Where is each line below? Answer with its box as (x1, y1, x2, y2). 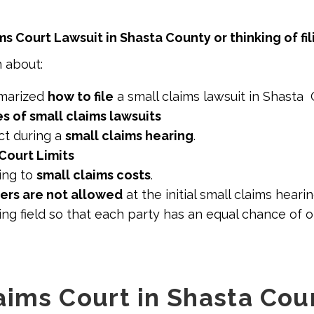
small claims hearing (65, 128, 193, 143)
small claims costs (36, 167, 151, 182)
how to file (48, 88, 114, 104)
